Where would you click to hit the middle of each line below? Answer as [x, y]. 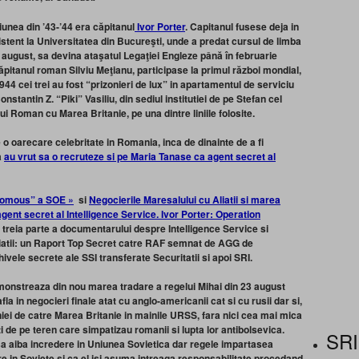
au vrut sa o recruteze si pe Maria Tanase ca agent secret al [140, 156]
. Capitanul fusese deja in [242, 26]
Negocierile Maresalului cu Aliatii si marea [185, 200]
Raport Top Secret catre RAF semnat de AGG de [143, 243]
